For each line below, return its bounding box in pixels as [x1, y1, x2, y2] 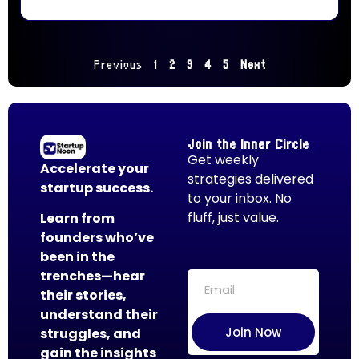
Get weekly [188, 150, 259, 169]
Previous [93, 54, 143, 72]
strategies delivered [188, 169, 313, 188]
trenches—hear [40, 267, 145, 286]
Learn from [40, 209, 115, 228]
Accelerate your [40, 159, 149, 178]
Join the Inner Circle [188, 132, 309, 152]
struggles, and [40, 325, 141, 344]
